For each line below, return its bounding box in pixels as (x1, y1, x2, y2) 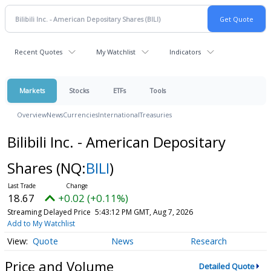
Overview (17, 110, 47, 119)
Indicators (169, 47, 201, 56)
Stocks (69, 86, 89, 95)
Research (190, 235, 227, 247)
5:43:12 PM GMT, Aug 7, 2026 (94, 207, 193, 217)
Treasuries (140, 110, 172, 119)
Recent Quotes (15, 47, 62, 56)
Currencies (63, 110, 98, 119)
